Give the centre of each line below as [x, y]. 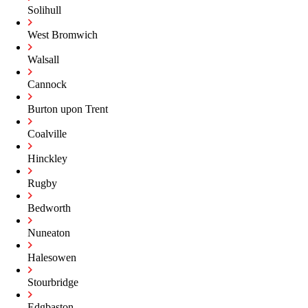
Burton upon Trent [68, 109]
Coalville [47, 133]
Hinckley [47, 158]
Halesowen [52, 257]
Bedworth [49, 208]
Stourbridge [53, 282]
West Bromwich [63, 34]
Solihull [44, 10]
